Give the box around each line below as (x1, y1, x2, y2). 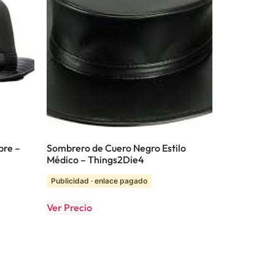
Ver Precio (47, 201, 92, 214)
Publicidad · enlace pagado (51, 176, 147, 186)
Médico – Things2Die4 (47, 153, 144, 166)
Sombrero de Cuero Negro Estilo (47, 142, 186, 155)
